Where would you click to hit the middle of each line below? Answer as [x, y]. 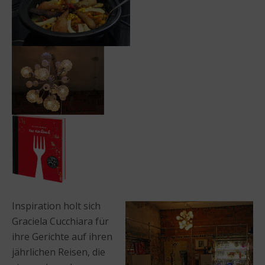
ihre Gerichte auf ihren [62, 236]
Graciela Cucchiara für [60, 221]
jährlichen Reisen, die [59, 252]
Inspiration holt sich [56, 206]
